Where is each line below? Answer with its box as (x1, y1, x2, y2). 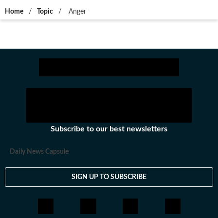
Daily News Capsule (10, 148, 69, 156)
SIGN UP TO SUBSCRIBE (72, 173, 146, 181)
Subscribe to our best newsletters (51, 125, 167, 133)
